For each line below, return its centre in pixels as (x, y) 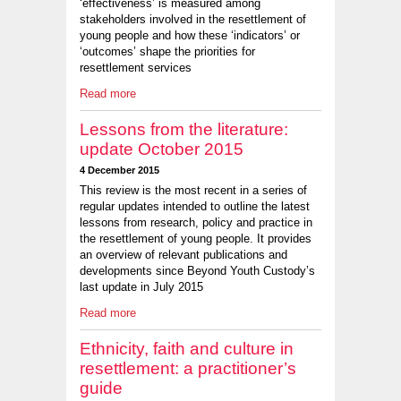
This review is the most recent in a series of (193, 191)
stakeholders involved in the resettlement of (193, 20)
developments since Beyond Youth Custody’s (197, 271)
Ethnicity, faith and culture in (187, 348)
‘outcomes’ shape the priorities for (167, 52)
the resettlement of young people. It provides (196, 239)
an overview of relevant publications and (183, 255)
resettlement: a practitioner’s (188, 368)
